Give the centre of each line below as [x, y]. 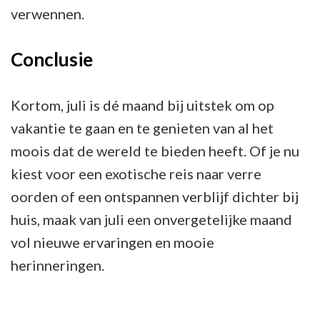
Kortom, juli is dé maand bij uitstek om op [142, 105]
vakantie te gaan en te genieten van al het [142, 127]
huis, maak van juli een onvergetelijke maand [151, 219]
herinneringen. [57, 265]
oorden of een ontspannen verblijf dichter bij [155, 196]
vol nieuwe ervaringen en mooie [112, 242]
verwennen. [47, 13]
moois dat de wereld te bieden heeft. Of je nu [155, 150]
